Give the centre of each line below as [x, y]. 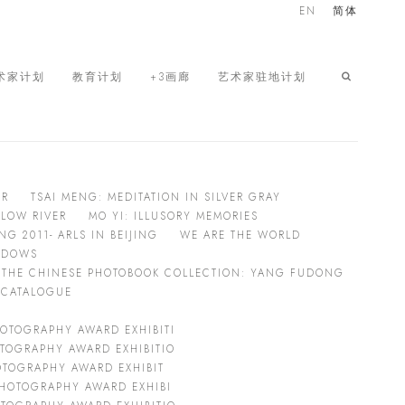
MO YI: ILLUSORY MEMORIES [174, 216]
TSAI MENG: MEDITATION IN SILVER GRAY [156, 197]
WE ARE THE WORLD [240, 235]
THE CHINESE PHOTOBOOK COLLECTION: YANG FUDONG [173, 273]
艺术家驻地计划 [262, 76]
